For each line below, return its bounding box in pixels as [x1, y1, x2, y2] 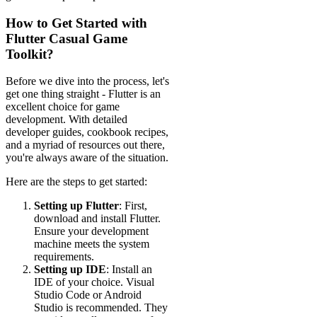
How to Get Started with [6, 15, 147, 30]
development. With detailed [6, 113, 127, 126]
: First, [119, 200, 147, 212]
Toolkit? [6, 46, 54, 62]
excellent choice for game [6, 100, 120, 113]
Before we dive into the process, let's [6, 75, 169, 88]
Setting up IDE [34, 263, 106, 276]
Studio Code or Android [34, 289, 142, 301]
